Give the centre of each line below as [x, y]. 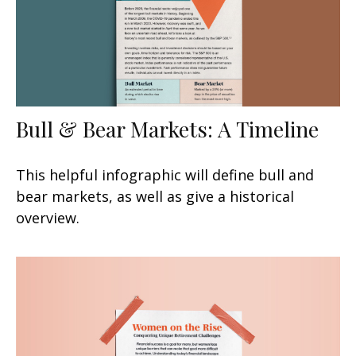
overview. [48, 217]
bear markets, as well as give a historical [155, 196]
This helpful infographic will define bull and [165, 174]
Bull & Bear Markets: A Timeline [167, 128]
